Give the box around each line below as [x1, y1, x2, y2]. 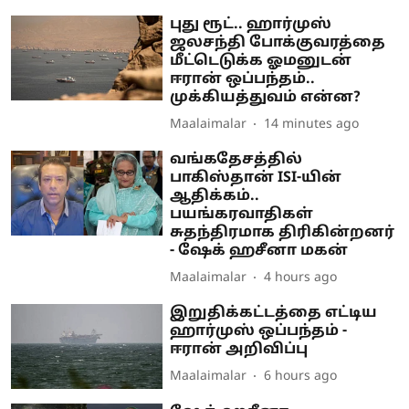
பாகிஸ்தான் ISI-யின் [170, 168, 342, 187]
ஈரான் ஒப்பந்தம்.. [170, 69, 316, 89]
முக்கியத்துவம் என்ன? [170, 88, 362, 107]
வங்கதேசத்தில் [170, 150, 303, 169]
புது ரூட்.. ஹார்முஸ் [170, 15, 332, 34]
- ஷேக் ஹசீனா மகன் [170, 241, 349, 260]
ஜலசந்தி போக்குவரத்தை [170, 33, 386, 52]
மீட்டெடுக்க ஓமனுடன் [170, 51, 352, 70]
